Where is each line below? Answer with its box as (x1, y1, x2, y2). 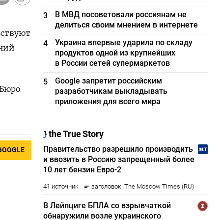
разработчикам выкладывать (55, 86, 168, 96)
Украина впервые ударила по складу (55, 38, 193, 47)
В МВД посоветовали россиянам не (55, 10, 187, 19)
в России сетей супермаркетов (55, 58, 170, 68)
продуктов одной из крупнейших (55, 48, 176, 57)
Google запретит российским (55, 76, 163, 85)
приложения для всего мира (55, 97, 161, 106)
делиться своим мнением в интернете (55, 20, 198, 29)
